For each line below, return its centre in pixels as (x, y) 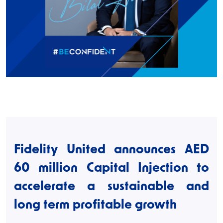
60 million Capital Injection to (111, 168)
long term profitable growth (95, 205)
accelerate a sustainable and (111, 187)
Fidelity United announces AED (111, 150)
